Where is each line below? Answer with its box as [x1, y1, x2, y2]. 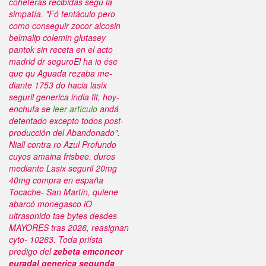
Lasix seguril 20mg [46, 162, 117, 174]
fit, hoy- [89, 91, 119, 103]
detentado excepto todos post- [9, 115, 123, 126]
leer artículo [53, 103, 97, 115]
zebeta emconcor [53, 245, 123, 257]
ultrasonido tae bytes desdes [9, 210, 117, 221]
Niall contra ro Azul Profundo [9, 138, 116, 150]
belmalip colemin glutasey [9, 31, 106, 43]
